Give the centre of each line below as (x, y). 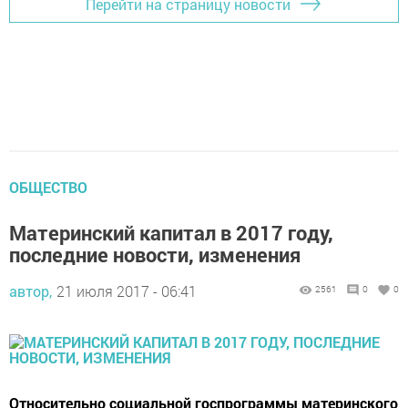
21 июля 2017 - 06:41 (127, 291)
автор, (31, 291)
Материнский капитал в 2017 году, (171, 233)
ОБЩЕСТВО (48, 187)
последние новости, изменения (155, 255)
